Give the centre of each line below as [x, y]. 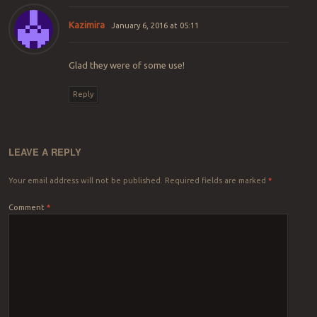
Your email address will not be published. [85, 180]
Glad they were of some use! [126, 65]
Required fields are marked [216, 180]
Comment [27, 207]
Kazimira [86, 24]
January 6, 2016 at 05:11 [155, 25]
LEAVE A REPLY [45, 151]
